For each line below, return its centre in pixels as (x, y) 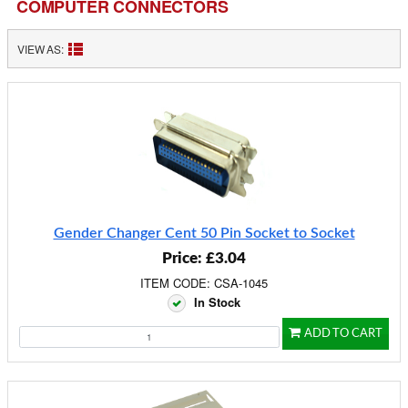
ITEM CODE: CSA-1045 (204, 283)
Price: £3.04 (204, 258)
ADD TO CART (343, 334)
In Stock (217, 302)
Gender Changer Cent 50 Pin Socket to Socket (204, 233)
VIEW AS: (41, 49)
